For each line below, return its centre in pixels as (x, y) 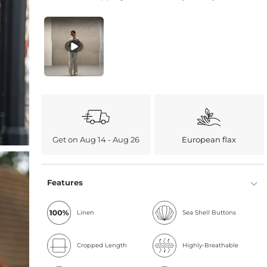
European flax (209, 139)
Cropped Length (102, 245)
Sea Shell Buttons (209, 212)
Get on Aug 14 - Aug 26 (96, 139)
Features (65, 182)
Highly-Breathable (210, 245)
